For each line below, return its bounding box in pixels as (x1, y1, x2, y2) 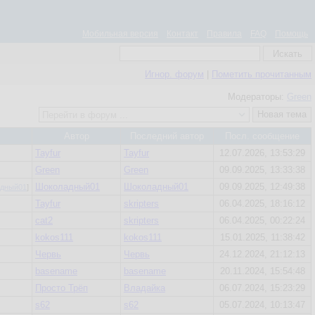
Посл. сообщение (225, 131, 300, 141)
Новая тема (257, 109, 307, 120)
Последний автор (130, 131, 204, 141)
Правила (207, 29, 242, 39)
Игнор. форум (145, 69, 204, 79)
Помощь (275, 29, 308, 39)
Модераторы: (228, 91, 287, 102)
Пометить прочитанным (212, 69, 311, 79)
